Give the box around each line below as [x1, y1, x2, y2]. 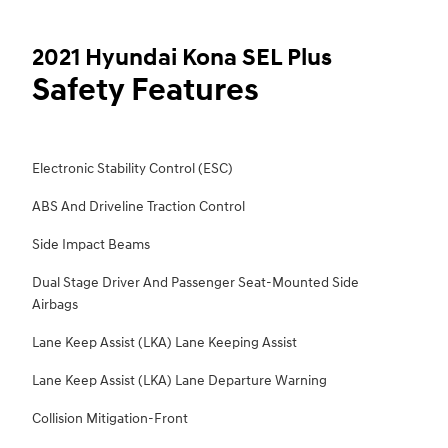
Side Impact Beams [32, 236, 150, 254]
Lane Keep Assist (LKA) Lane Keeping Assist [32, 334, 297, 352]
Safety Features [32, 71, 259, 111]
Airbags [32, 296, 78, 314]
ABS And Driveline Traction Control [32, 198, 245, 216]
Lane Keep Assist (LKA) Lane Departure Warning [32, 372, 327, 390]
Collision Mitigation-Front [32, 410, 188, 428]
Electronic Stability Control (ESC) [32, 160, 233, 178]
